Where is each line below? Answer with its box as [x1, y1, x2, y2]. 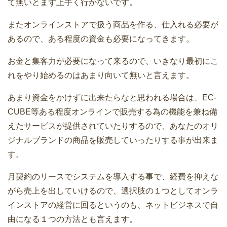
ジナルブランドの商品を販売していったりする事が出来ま [8, 136, 218, 145]
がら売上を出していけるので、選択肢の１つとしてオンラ [8, 186, 218, 196]
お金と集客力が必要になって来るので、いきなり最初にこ [8, 57, 218, 66]
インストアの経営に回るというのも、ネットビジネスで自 [8, 201, 218, 210]
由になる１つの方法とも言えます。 [8, 215, 137, 224]
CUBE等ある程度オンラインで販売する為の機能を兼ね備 [8, 107, 217, 117]
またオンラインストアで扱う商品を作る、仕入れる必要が [8, 20, 218, 29]
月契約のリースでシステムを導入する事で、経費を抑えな [8, 172, 218, 181]
